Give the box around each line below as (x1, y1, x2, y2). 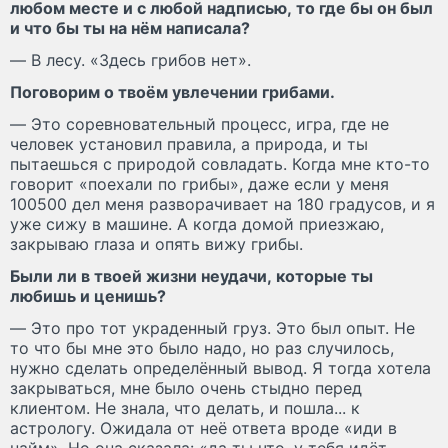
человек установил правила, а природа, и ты (10, 133, 368, 154)
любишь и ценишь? (10, 285, 166, 306)
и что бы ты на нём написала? (10, 17, 250, 38)
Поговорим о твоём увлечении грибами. (10, 81, 335, 102)
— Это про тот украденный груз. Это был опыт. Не (10, 317, 415, 338)
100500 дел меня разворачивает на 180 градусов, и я (10, 193, 435, 214)
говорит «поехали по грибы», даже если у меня (10, 173, 389, 194)
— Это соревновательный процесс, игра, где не (10, 113, 389, 134)
